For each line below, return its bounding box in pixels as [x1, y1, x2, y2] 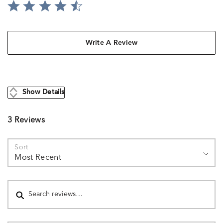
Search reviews [7, 176, 55, 184]
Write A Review [85, 39, 138, 46]
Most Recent [14, 154, 61, 162]
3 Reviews [7, 116, 45, 125]
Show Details [22, 89, 65, 97]
